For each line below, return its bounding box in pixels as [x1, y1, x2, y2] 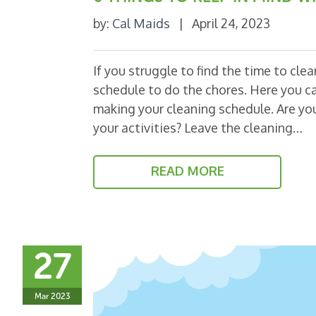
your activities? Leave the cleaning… [93, 119, 303, 135]
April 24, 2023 [192, 15, 270, 31]
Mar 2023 [34, 291, 71, 301]
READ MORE [150, 162, 224, 178]
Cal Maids [112, 15, 170, 31]
